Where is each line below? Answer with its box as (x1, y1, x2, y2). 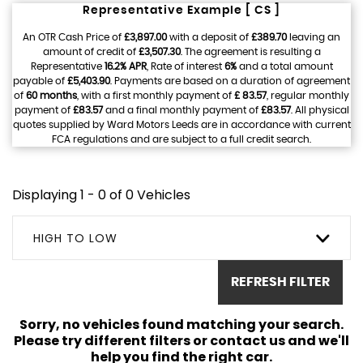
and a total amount (236, 61, 333, 71)
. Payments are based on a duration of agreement (110, 75, 350, 86)
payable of (13, 75, 67, 86)
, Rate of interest (146, 61, 224, 71)
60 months (26, 90, 77, 100)
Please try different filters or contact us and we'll (14, 331, 349, 350)
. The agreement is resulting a (180, 46, 321, 57)
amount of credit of (42, 46, 139, 57)
